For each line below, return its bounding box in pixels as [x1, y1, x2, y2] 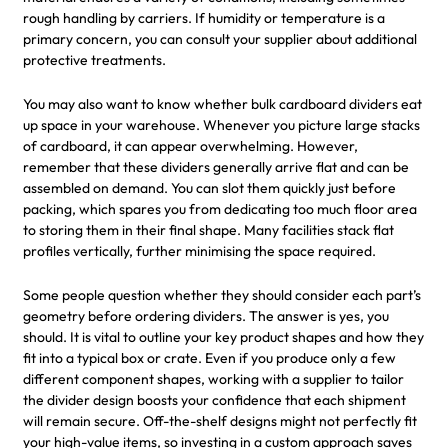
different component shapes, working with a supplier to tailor [23, 369, 404, 388]
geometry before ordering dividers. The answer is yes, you [23, 306, 389, 325]
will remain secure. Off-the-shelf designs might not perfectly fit [23, 411, 417, 430]
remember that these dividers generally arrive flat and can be [23, 157, 409, 176]
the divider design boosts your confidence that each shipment [23, 390, 406, 409]
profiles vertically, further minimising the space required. [23, 241, 376, 260]
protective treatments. [23, 50, 166, 69]
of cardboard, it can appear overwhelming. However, [23, 136, 358, 155]
